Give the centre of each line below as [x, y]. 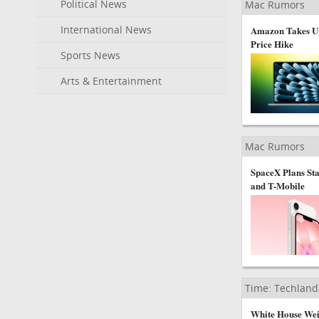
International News [106, 30]
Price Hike [272, 44]
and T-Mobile [277, 185]
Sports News [90, 55]
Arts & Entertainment [111, 81]
